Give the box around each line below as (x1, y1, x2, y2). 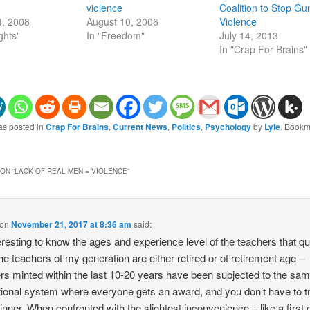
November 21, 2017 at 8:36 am (11, 218, 132, 231)
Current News (112, 120, 167, 133)
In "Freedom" (86, 28, 145, 42)
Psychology (204, 120, 251, 133)
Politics (171, 120, 201, 133)
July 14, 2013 (219, 28, 279, 42)
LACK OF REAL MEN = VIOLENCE (14, 166, 127, 176)
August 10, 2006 (86, 14, 158, 28)
